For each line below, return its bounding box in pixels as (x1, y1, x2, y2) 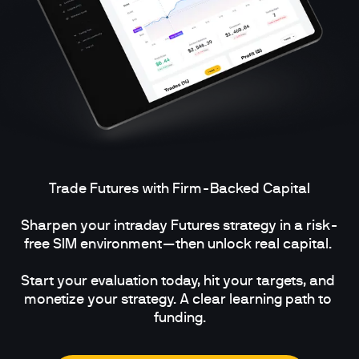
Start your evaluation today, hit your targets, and (21, 273, 335, 288)
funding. (153, 310, 206, 325)
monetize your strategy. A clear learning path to (24, 292, 332, 307)
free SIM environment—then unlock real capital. (24, 236, 335, 252)
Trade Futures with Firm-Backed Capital (49, 181, 310, 196)
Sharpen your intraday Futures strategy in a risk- (21, 218, 338, 233)
